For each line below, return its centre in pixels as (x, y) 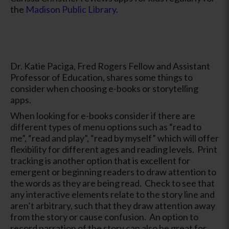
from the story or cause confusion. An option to (104, 216)
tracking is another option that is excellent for (100, 160)
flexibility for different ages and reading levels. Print (114, 149)
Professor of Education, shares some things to (101, 77)
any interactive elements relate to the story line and (112, 194)
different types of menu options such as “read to (106, 127)
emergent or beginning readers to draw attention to (113, 171)
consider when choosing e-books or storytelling (104, 88)
